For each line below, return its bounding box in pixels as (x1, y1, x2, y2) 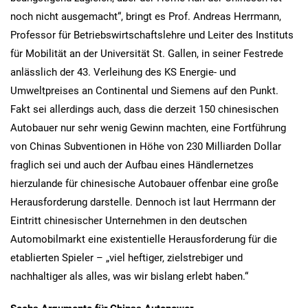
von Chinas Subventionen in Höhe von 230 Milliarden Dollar (10, 140, 281, 153)
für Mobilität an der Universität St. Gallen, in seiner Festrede (10, 47, 283, 60)
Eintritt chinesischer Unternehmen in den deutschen (10, 214, 247, 227)
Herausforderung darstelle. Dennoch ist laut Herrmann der (10, 195, 276, 208)
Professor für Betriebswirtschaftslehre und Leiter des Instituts (10, 28, 294, 41)
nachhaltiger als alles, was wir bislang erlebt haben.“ (10, 269, 248, 283)
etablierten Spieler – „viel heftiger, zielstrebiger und (10, 251, 243, 264)
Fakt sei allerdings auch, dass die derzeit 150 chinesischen (10, 102, 278, 115)
